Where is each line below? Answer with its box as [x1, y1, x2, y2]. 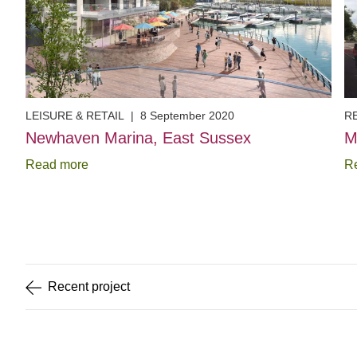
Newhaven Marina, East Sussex [25, 129, 251, 147]
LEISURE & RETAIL [25, 109, 124, 123]
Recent [48, 280, 92, 294]
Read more [25, 158, 88, 172]
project [92, 280, 130, 294]
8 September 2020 [140, 109, 234, 123]
